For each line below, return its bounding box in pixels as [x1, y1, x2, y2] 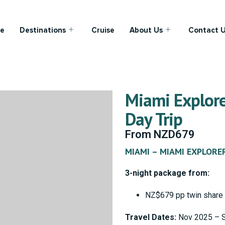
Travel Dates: [125, 212, 176, 222]
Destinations [19, 26, 66, 35]
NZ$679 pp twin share [145, 190, 223, 200]
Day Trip [125, 107, 182, 131]
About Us [129, 26, 163, 35]
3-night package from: [125, 168, 209, 178]
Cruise [91, 26, 115, 35]
